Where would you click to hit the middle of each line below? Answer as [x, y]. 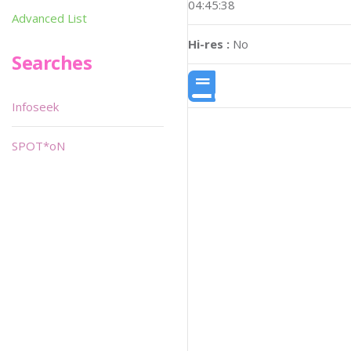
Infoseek [35, 107]
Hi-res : [209, 44]
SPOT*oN [38, 146]
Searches [52, 62]
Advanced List [49, 18]
